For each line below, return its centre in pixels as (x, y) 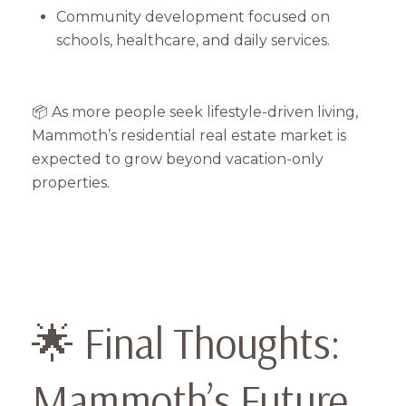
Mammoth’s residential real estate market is (189, 135)
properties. (71, 182)
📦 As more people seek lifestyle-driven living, (195, 111)
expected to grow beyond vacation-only (178, 159)
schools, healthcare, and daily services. (193, 41)
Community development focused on (193, 17)
